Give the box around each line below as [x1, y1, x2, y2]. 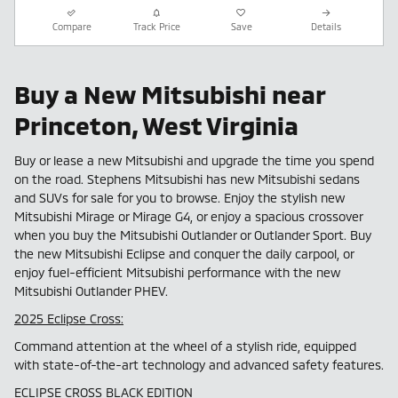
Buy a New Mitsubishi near [14, 79, 325, 110]
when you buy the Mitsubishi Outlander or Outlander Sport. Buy [14, 227, 371, 243]
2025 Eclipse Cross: [14, 310, 123, 326]
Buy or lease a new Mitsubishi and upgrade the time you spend [14, 152, 374, 168]
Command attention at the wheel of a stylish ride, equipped [14, 338, 356, 354]
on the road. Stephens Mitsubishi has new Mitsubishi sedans [14, 171, 360, 187]
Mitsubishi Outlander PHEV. [14, 283, 171, 298]
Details [311, 20, 342, 33]
